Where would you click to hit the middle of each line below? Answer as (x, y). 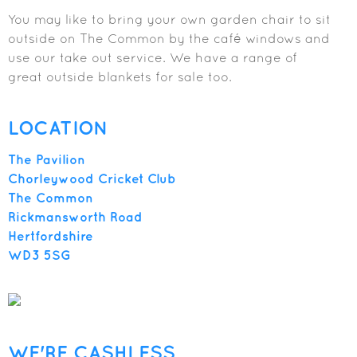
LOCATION (58, 128)
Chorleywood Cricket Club (92, 179)
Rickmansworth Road (75, 217)
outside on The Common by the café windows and (169, 39)
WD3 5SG (39, 255)
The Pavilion (47, 160)
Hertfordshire (51, 236)
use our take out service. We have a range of (153, 58)
